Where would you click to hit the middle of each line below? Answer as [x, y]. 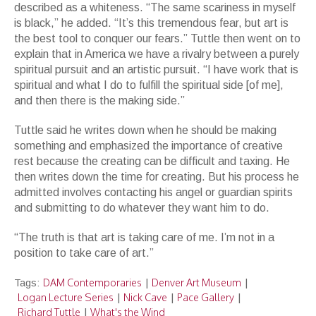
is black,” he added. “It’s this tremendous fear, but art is [151, 23]
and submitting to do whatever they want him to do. [142, 208]
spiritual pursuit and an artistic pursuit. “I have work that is [156, 70]
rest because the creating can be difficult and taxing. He [152, 162]
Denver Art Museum [196, 282]
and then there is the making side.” [99, 101]
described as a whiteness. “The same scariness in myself [155, 8]
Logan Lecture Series [66, 297]
